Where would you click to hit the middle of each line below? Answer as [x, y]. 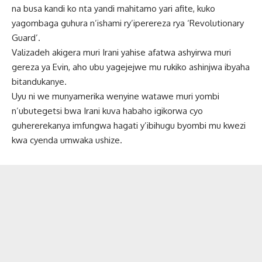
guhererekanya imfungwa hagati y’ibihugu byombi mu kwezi [129, 125]
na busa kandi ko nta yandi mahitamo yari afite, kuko [113, 8]
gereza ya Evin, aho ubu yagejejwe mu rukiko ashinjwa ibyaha [131, 67]
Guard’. [26, 37]
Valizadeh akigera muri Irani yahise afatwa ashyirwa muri [121, 52]
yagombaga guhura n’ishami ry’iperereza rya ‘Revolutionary [128, 23]
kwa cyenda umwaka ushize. [67, 140]
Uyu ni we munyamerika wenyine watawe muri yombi [116, 96]
